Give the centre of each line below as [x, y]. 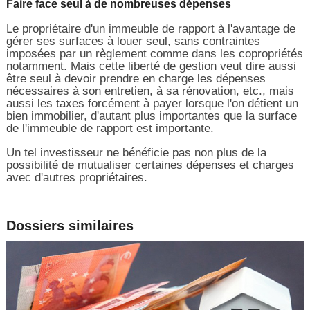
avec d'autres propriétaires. [76, 177]
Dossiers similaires [70, 225]
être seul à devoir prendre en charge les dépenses [136, 78]
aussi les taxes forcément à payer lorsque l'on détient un [152, 103]
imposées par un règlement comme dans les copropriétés [154, 53]
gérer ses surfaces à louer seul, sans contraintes [133, 41]
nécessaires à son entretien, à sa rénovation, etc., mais [150, 91]
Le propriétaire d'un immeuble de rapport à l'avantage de [151, 28]
